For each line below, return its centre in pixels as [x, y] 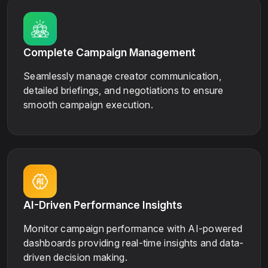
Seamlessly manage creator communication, [122, 76]
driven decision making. [75, 257]
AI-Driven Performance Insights [103, 205]
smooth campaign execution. [88, 104]
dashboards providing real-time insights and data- [134, 243]
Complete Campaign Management [109, 52]
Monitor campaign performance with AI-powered [133, 228]
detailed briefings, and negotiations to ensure [124, 90]
